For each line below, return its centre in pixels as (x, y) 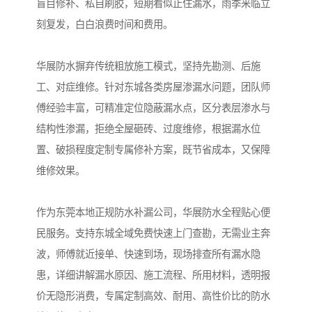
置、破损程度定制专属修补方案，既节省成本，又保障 (153, 150)
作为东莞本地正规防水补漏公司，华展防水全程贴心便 (153, 213)
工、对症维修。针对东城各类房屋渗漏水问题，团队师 (153, 87)
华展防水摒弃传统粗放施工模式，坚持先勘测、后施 (148, 67)
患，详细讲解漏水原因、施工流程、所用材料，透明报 (153, 275)
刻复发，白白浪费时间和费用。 (104, 25)
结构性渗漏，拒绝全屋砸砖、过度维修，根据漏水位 (148, 129)
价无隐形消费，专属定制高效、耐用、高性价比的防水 (153, 296)
